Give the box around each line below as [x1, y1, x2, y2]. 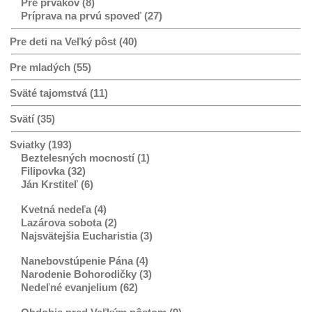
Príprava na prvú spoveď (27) [21, 9, 162, 22]
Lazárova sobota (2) [21, 216, 117, 228]
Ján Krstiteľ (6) [21, 178, 93, 190]
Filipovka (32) [21, 164, 86, 177]
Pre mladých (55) [10, 61, 91, 73]
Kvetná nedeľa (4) [21, 203, 107, 215]
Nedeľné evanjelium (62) [21, 281, 138, 293]
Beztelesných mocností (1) [21, 151, 150, 164]
